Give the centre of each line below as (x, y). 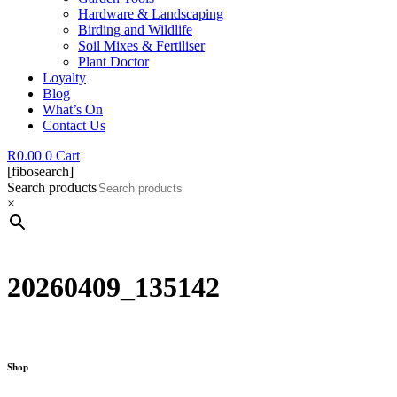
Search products (52, 187)
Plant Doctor (113, 62)
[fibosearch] (40, 171)
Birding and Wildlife (135, 30)
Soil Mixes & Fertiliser (141, 46)
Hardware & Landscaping (151, 14)
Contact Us (74, 125)
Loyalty (64, 78)
